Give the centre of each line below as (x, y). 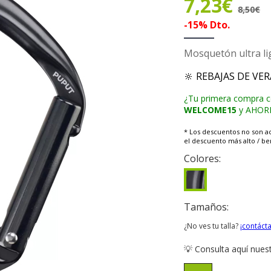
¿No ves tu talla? (212, 226)
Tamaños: (206, 207)
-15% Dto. (207, 25)
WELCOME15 (210, 110)
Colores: (204, 159)
